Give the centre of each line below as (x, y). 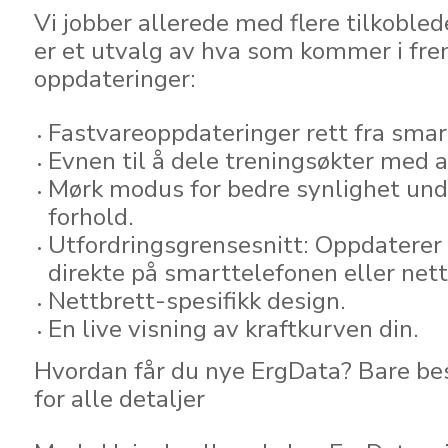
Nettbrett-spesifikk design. (197, 301)
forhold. (91, 217)
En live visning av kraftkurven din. (233, 329)
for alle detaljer (119, 399)
